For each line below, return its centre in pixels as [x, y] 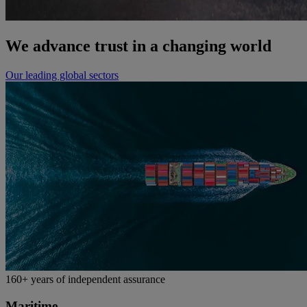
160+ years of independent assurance [85, 279]
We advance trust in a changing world [138, 46]
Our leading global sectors [62, 75]
